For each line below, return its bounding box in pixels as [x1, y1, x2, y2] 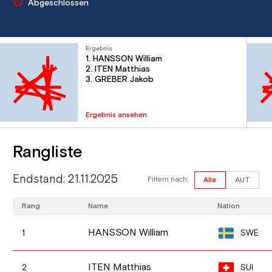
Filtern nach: [147, 175, 189, 185]
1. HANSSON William [86, 53, 163, 65]
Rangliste [13, 141, 83, 163]
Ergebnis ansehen [86, 110, 148, 120]
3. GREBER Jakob [86, 74, 154, 86]
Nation [217, 201, 240, 211]
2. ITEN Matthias [86, 64, 151, 75]
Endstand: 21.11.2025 [13, 172, 118, 188]
